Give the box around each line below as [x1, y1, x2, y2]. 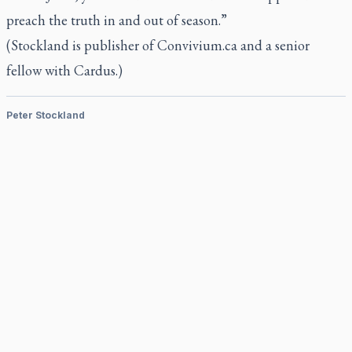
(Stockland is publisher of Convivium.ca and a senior [6, 36, 310, 54]
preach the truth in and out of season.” [6, 11, 227, 29]
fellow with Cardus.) [6, 61, 123, 79]
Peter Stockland [6, 109, 85, 121]
